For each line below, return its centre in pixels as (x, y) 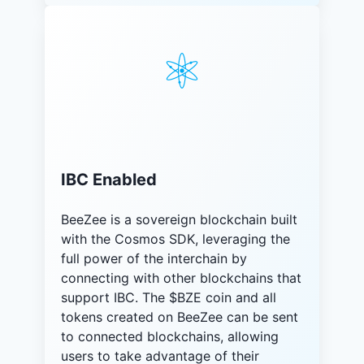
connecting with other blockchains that (181, 277)
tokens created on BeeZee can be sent (180, 316)
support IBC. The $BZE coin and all (169, 297)
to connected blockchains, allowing (170, 336)
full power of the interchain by (154, 258)
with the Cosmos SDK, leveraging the (175, 238)
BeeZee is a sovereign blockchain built (179, 219)
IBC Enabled (109, 180)
